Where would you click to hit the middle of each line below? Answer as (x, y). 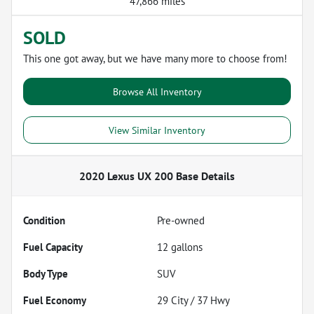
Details (217, 176)
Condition (44, 220)
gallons (185, 247)
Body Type (46, 273)
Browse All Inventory (157, 91)
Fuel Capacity (53, 247)
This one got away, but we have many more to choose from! (155, 58)
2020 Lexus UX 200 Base (139, 176)
